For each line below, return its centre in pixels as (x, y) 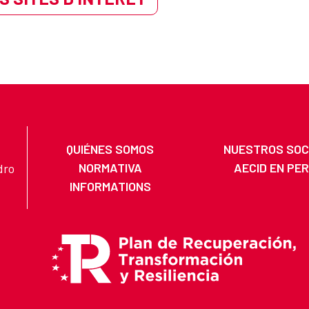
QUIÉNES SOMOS (110, 149)
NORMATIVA (110, 167)
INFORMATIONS (110, 186)
